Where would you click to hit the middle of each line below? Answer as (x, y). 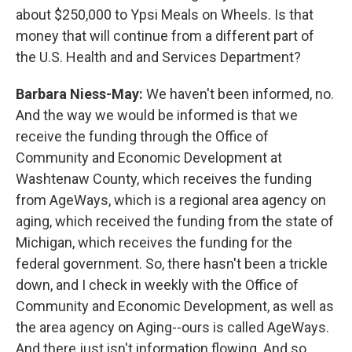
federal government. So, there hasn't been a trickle (172, 263)
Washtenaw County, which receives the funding (164, 178)
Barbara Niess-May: (81, 93)
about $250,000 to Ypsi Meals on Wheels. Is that (165, 14)
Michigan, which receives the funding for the (154, 242)
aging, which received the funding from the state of (175, 221)
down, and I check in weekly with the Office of (157, 284)
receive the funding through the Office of (142, 136)
